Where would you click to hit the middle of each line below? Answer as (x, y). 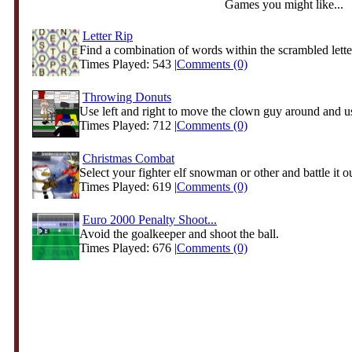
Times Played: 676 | (128, 248)
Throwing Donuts (127, 97)
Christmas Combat (128, 158)
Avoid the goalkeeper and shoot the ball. (179, 234)
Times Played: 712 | (128, 125)
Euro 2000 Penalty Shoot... (150, 220)
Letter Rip (108, 36)
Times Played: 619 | (128, 187)
